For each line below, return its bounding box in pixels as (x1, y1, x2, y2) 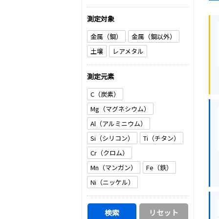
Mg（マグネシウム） (90, 104, 150, 113)
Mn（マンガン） (90, 163, 137, 172)
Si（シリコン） (90, 133, 134, 143)
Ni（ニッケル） (90, 177, 134, 187)
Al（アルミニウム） (90, 119, 147, 128)
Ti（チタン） (143, 133, 180, 143)
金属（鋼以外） (131, 32, 176, 41)
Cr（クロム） (90, 148, 129, 157)
